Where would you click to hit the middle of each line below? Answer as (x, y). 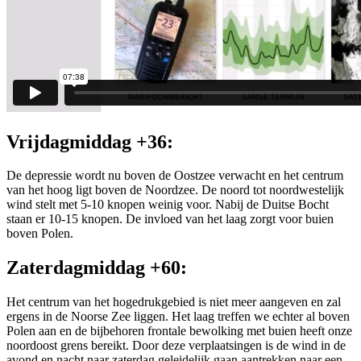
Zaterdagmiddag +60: (97, 268)
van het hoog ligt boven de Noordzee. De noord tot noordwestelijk (175, 190)
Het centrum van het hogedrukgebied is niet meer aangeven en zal (174, 302)
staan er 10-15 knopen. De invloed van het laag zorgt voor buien (170, 219)
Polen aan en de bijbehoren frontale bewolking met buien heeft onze (179, 331)
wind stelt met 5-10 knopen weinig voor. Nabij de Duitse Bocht (168, 205)
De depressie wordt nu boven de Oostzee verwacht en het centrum (175, 176)
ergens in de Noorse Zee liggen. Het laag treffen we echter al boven (178, 317)
